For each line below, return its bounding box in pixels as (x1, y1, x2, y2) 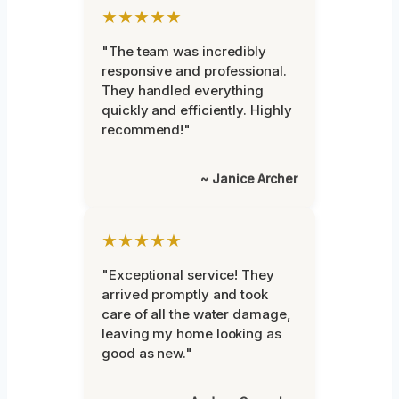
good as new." (102, 345, 192, 362)
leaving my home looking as (102, 325, 281, 343)
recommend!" (102, 121, 191, 139)
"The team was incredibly (102, 43, 267, 61)
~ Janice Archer (200, 171, 297, 187)
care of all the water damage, (102, 305, 291, 323)
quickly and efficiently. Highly (102, 102, 292, 119)
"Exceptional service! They (102, 266, 274, 284)
